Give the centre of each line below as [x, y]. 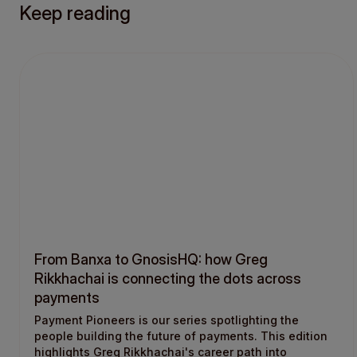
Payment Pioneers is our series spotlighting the [167, 320]
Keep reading [75, 13]
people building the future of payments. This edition [181, 336]
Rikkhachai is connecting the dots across [168, 279]
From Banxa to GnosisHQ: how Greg [151, 260]
